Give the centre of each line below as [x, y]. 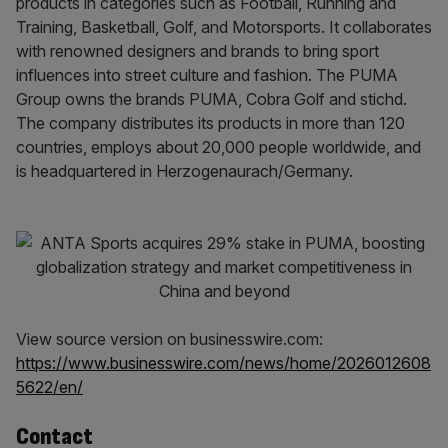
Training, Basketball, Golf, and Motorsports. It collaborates [224, 27]
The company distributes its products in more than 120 [210, 123]
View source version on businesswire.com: [169, 339]
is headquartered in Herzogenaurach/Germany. [184, 171]
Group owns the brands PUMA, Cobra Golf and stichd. [211, 99]
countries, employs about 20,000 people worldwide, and [218, 147]
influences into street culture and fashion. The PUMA [207, 75]
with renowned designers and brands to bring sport [197, 51]
